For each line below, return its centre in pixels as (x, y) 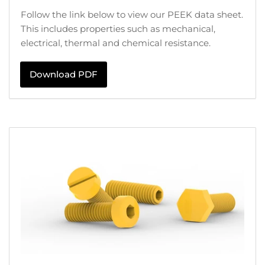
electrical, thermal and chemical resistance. (116, 43)
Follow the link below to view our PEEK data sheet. (132, 14)
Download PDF (64, 74)
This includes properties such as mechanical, (118, 28)
